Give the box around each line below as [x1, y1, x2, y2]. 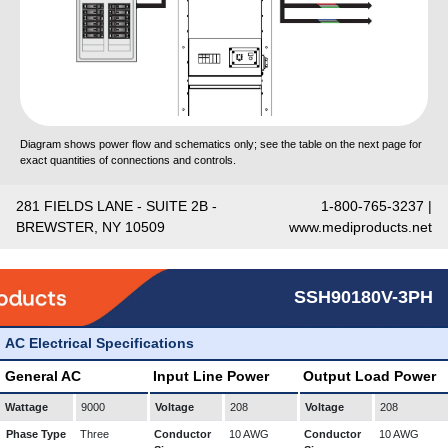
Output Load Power [303, 368, 436, 384]
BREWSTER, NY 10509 [16, 219, 165, 235]
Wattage [5, 401, 48, 413]
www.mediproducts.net [289, 219, 432, 235]
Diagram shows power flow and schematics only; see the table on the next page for [20, 138, 422, 151]
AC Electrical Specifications [5, 335, 194, 351]
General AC [5, 368, 81, 384]
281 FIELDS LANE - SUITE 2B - [16, 198, 217, 214]
